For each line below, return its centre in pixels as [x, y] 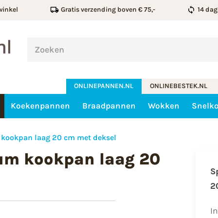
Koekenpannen [40, 106]
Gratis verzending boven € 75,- [108, 9]
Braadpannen [109, 106]
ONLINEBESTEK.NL [179, 86]
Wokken [164, 106]
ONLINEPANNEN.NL [104, 86]
